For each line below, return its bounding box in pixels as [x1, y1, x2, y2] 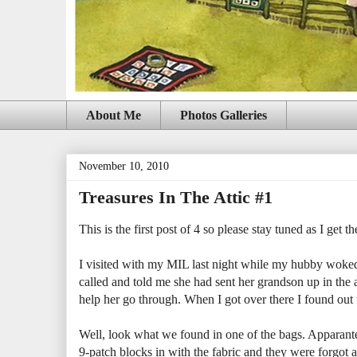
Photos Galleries [180, 108, 267, 122]
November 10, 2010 [79, 160, 169, 173]
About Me [86, 108, 141, 122]
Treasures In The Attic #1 [79, 187, 273, 208]
